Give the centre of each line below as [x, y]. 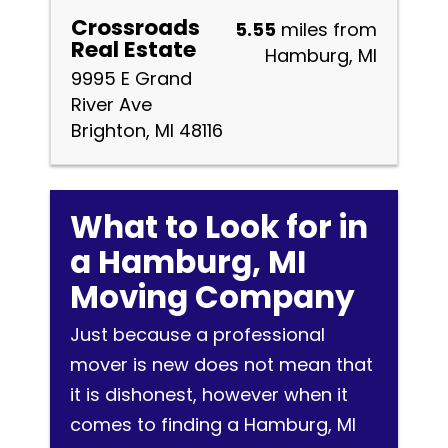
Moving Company [212, 297]
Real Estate [133, 49]
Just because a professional [197, 334]
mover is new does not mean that [221, 364]
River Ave [111, 104]
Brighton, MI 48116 [147, 130]
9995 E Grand [131, 78]
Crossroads [135, 27]
